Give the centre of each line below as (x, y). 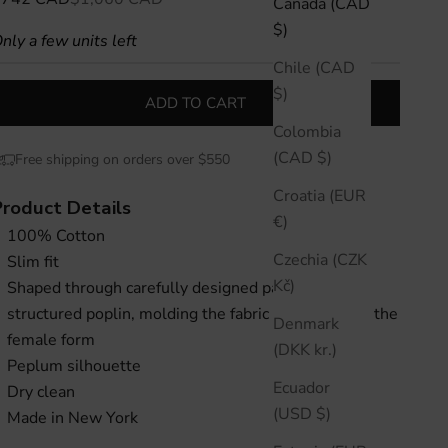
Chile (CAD (314, 67)
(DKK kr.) (325, 349)
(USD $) (323, 413)
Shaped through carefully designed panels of (168, 288)
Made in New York (73, 418)
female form (51, 340)
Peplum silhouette (74, 366)
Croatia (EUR (319, 195)
